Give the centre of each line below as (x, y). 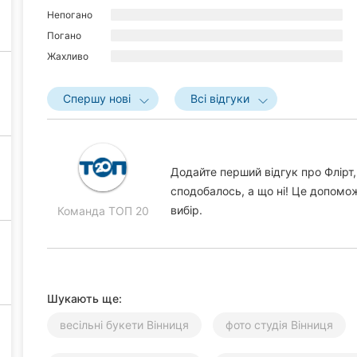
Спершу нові (97, 98)
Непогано (70, 14)
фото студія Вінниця (279, 324)
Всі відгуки (220, 98)
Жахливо (68, 56)
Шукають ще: (84, 298)
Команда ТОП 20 (103, 210)
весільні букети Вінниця (124, 324)
